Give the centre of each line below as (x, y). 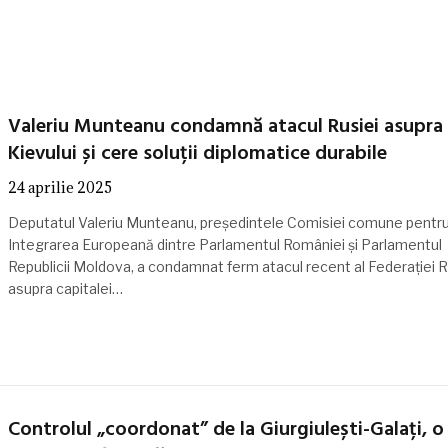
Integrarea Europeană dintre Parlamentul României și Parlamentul (224, 244)
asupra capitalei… (65, 288)
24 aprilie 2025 (59, 187)
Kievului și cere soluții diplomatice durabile (197, 154)
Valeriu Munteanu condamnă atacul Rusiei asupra (225, 127)
